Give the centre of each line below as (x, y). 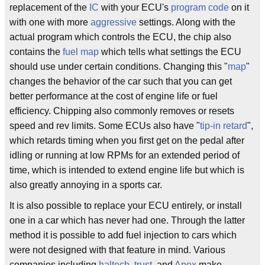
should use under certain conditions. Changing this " (119, 66)
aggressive (114, 22)
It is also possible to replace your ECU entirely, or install (126, 205)
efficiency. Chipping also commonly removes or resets (122, 111)
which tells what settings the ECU (170, 51)
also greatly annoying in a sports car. (86, 185)
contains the (36, 51)
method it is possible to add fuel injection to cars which (123, 235)
